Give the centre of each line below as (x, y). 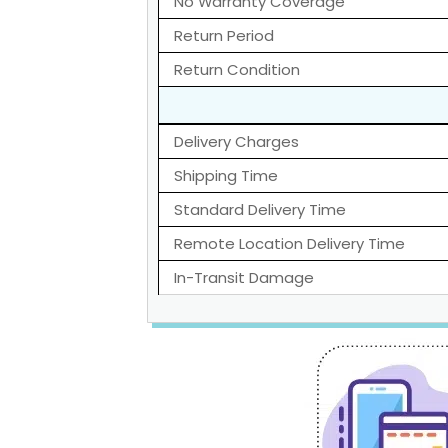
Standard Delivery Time (260, 210)
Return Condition (237, 70)
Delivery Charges (236, 142)
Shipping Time (226, 176)
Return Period (224, 36)
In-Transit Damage (244, 278)
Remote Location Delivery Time (289, 244)
